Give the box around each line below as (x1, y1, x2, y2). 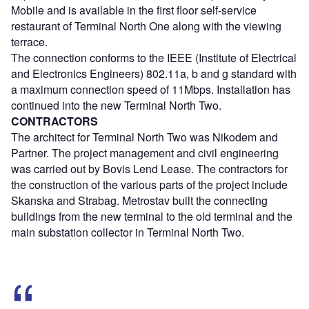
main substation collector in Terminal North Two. (11, 223, 244, 240)
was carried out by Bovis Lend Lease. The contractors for (11, 160, 288, 177)
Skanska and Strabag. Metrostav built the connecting (11, 192, 268, 208)
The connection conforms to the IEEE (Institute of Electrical (11, 49, 297, 66)
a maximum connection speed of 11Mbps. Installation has (11, 81, 290, 97)
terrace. (11, 33, 48, 50)
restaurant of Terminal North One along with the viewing (11, 17, 281, 34)
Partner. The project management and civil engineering (11, 144, 279, 161)
